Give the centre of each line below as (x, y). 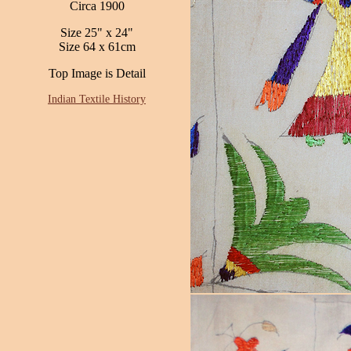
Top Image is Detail (97, 73)
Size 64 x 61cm (97, 47)
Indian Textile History (97, 99)
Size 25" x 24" (97, 33)
